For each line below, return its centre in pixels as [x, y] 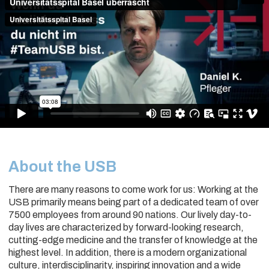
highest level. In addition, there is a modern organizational [128, 253]
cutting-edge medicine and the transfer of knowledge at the [133, 240]
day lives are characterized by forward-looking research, [126, 228]
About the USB [62, 167]
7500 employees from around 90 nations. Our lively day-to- [130, 215]
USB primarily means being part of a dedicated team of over [134, 202]
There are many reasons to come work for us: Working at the [133, 190]
